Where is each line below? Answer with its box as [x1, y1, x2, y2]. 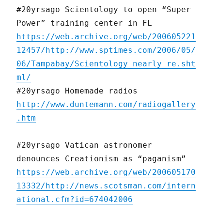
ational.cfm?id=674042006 [16, 195, 133, 204]
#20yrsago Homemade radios [16, 86, 138, 96]
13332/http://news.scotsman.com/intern [16, 181, 196, 191]
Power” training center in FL [16, 18, 153, 28]
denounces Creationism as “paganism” [16, 154, 186, 164]
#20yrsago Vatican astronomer [16, 140, 153, 150]
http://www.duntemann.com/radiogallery [16, 100, 196, 109]
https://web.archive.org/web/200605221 [16, 32, 196, 42]
